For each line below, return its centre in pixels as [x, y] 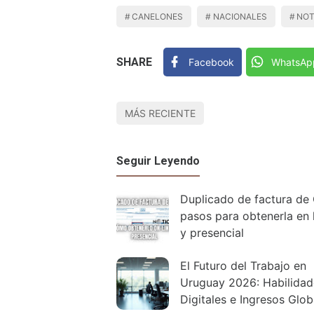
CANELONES [158, 16]
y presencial [212, 233]
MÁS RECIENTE [160, 114]
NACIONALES [240, 16]
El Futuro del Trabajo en [243, 266]
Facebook [212, 62]
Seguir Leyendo [158, 161]
